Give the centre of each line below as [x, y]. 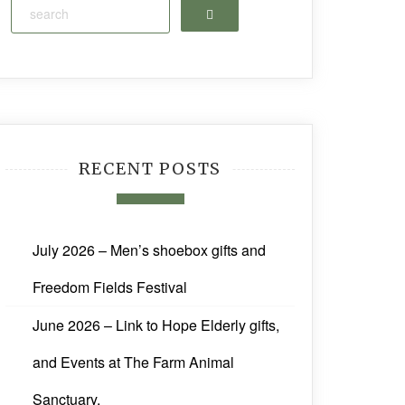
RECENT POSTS [150, 169]
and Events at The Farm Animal [133, 363]
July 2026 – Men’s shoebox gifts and [149, 250]
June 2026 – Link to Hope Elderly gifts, [156, 325]
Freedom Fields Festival [110, 287]
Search [226, 12]
